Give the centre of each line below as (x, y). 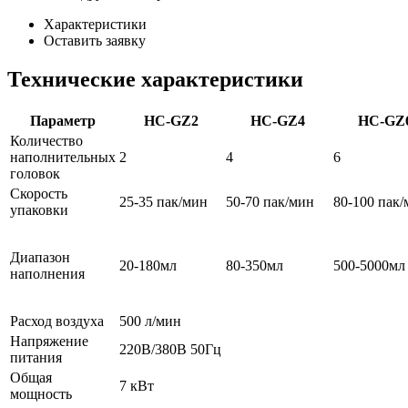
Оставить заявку (95, 40)
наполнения (47, 273)
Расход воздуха (57, 321)
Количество (46, 140)
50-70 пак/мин (270, 201)
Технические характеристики (155, 79)
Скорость (39, 193)
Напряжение (49, 341)
